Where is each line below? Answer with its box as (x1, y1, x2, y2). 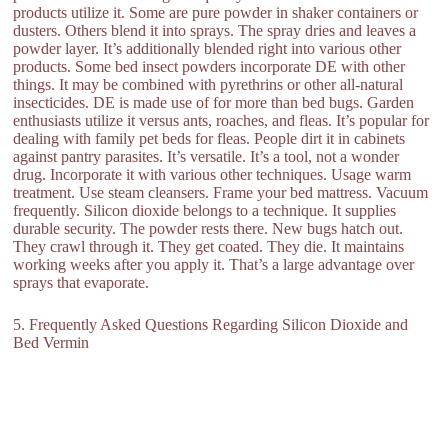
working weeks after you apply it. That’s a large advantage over (13, 256, 415, 273)
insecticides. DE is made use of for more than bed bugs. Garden (13, 94, 415, 111)
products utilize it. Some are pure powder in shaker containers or (13, 4, 419, 21)
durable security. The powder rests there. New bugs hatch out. (13, 220, 404, 237)
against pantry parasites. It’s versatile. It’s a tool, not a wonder (13, 148, 400, 165)
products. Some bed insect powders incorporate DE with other (13, 58, 406, 75)
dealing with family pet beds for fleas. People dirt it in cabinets (13, 130, 406, 147)
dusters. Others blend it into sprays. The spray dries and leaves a (13, 22, 417, 39)
